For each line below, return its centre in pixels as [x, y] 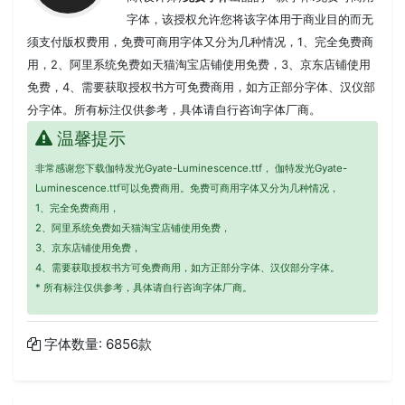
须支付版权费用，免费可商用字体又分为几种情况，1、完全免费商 [201, 42]
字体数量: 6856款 [97, 344]
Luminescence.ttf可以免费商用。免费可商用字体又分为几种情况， [187, 188]
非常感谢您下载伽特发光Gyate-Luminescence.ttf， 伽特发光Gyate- [191, 168]
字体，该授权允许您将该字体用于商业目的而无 [250, 19]
